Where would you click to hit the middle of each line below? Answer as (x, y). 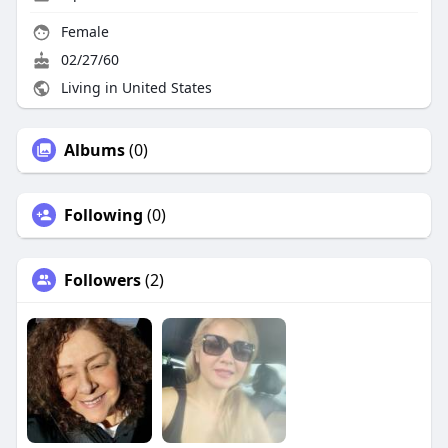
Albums (94, 150)
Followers (102, 280)
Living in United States (134, 88)
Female (82, 32)
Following (103, 215)
